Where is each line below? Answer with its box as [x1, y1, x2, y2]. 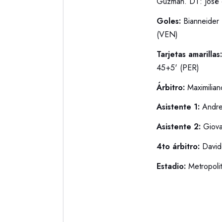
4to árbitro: [156, 141, 200, 153]
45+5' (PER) [156, 61, 199, 73]
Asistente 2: [156, 121, 201, 133]
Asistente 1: [156, 101, 202, 113]
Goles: [156, 15, 181, 27]
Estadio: [156, 161, 186, 172]
